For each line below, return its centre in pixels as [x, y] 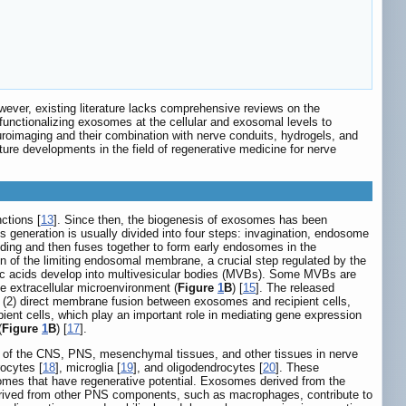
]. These [297, 368]
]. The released [295, 288]
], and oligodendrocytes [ [198, 368]
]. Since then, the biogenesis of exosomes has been [190, 220]
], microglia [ [88, 368]
